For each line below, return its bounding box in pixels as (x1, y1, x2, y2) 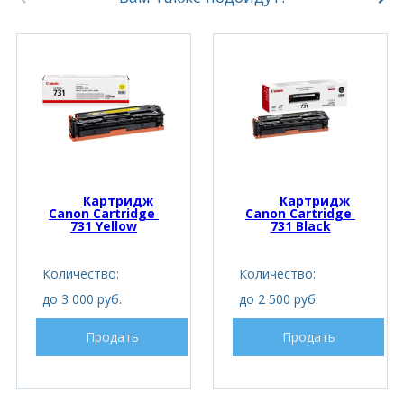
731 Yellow (70, 217, 137, 235)
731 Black (270, 217, 331, 235)
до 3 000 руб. (42, 289, 122, 308)
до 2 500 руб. (239, 289, 318, 308)
